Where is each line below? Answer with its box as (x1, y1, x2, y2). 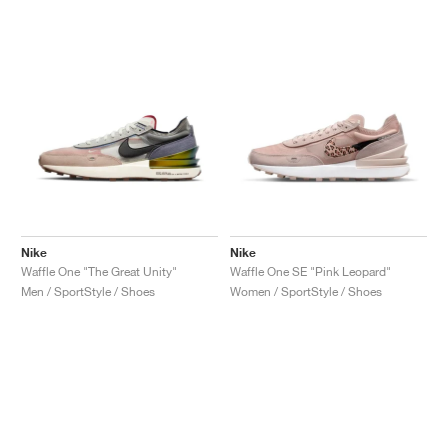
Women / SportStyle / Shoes (230, 283, 382, 299)
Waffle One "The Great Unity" (21, 263, 177, 279)
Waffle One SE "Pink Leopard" (230, 263, 391, 279)
